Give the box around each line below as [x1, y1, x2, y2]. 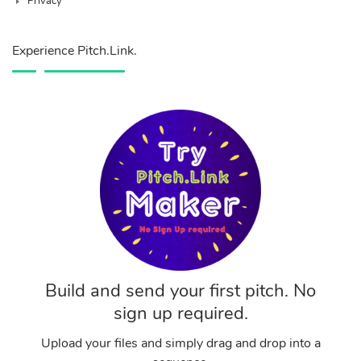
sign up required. [113, 301, 248, 326]
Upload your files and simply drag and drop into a [40, 334, 321, 352]
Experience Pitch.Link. [12, 41, 137, 60]
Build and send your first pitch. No [45, 278, 316, 303]
